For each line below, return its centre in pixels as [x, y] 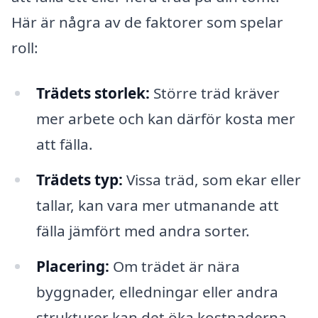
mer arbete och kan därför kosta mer [165, 119]
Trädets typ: [79, 179]
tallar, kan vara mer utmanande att [157, 205]
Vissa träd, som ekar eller [212, 179]
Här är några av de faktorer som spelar [147, 22]
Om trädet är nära [174, 266]
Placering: [72, 266]
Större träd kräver [214, 93]
